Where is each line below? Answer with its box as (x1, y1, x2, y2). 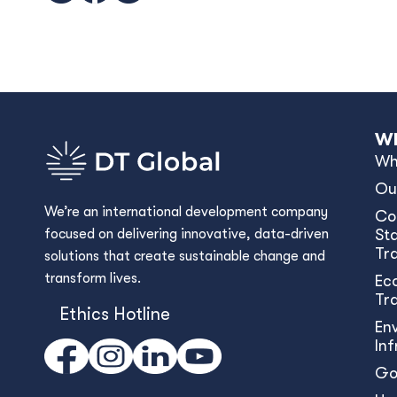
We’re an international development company (44, 204, 328, 220)
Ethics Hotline (59, 303, 170, 324)
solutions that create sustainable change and (44, 248, 325, 264)
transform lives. (44, 270, 141, 286)
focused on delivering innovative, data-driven (44, 226, 329, 242)
